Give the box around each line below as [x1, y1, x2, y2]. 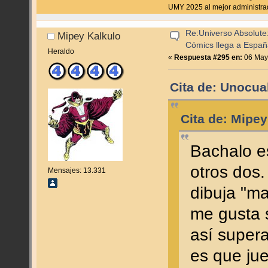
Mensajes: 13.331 [47, 166, 106, 175]
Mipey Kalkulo [57, 30, 121, 41]
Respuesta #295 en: [174, 53, 243, 62]
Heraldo [47, 47, 74, 56]
